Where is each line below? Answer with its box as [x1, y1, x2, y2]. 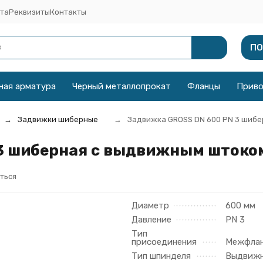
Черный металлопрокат [72, 81, 171, 92]
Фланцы [187, 81, 220, 92]
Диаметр [131, 200, 169, 211]
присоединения [131, 237, 197, 247]
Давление [131, 214, 171, 225]
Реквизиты [8, 7, 50, 16]
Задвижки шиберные [17, 115, 98, 124]
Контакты [49, 7, 86, 16]
